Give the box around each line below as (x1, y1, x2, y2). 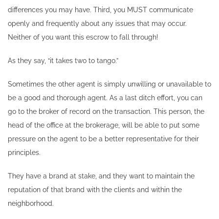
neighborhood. (8, 199, 54, 207)
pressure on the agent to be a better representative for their (8, 135, 199, 143)
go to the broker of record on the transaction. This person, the (8, 108, 204, 115)
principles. (8, 149, 41, 156)
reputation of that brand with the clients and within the (8, 186, 182, 194)
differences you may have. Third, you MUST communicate (8, 6, 193, 14)
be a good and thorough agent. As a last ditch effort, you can (8, 94, 202, 102)
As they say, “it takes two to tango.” (8, 57, 118, 65)
